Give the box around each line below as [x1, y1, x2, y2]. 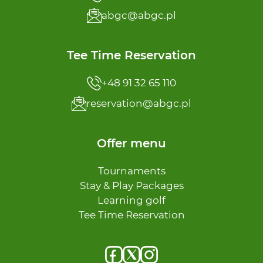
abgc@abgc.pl [102, 9, 176, 22]
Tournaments [97, 165, 166, 177]
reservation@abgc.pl [86, 97, 191, 110]
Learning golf [97, 194, 166, 207]
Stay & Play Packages [79, 180, 184, 192]
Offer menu [97, 136, 166, 151]
